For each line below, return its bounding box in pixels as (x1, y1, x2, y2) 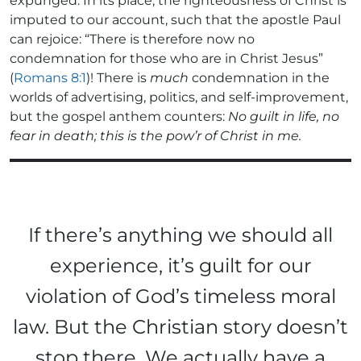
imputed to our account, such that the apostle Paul (10, 11, 341, 27)
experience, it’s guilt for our (49, 253, 312, 277)
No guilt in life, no (228, 108, 339, 124)
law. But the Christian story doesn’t (13, 314, 348, 338)
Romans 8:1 (14, 69, 86, 85)
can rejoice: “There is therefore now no (10, 31, 255, 47)
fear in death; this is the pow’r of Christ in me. (10, 127, 301, 143)
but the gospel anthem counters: (10, 108, 228, 124)
